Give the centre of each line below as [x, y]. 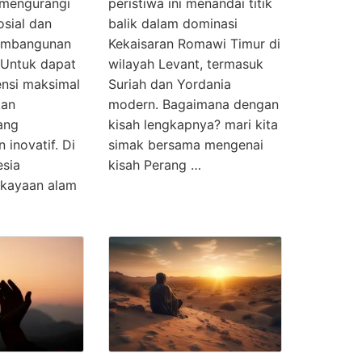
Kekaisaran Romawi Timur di [194, 44]
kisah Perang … [155, 165]
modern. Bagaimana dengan [194, 105]
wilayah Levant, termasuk [186, 64]
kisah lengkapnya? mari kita [193, 125]
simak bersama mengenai [186, 145]
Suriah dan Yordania [170, 84]
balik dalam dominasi [173, 24]
